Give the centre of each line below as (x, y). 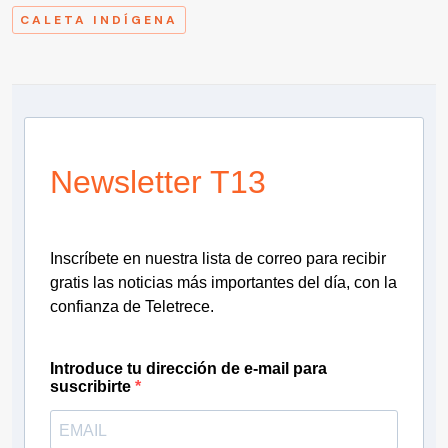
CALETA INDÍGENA (99, 20)
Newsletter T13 (158, 182)
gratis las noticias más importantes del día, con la (223, 283)
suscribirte (92, 387)
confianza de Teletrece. (132, 307)
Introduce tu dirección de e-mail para (188, 369)
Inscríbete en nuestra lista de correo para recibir (218, 259)
